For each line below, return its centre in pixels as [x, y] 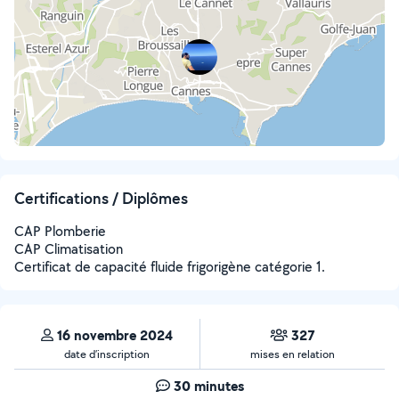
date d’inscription [107, 354]
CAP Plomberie [60, 231]
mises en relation [293, 354]
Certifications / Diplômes [101, 198]
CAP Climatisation [69, 249]
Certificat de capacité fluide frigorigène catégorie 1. [170, 267]
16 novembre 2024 [115, 335]
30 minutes [208, 386]
